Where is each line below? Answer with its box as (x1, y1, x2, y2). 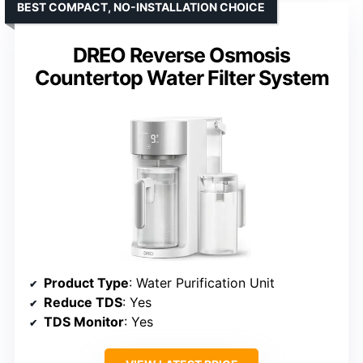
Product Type (44, 274, 129, 291)
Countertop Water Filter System (34, 65, 329, 90)
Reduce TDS (44, 293, 122, 310)
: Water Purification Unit (129, 274, 275, 291)
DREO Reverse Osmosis (73, 42, 290, 67)
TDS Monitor (44, 313, 124, 330)
